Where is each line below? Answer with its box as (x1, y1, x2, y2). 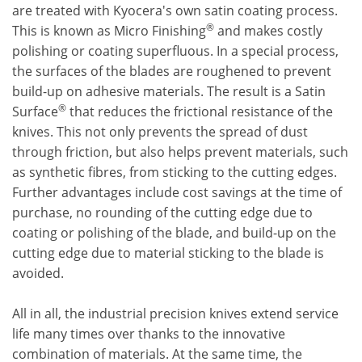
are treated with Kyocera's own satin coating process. (12, 2, 338, 19)
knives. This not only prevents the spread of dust (12, 123, 308, 141)
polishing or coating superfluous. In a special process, (12, 42, 339, 60)
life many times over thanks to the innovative (12, 325, 285, 343)
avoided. (12, 264, 64, 282)
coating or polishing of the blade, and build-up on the (12, 224, 336, 242)
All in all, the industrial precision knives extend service (12, 305, 339, 322)
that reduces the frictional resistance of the (66, 103, 333, 120)
